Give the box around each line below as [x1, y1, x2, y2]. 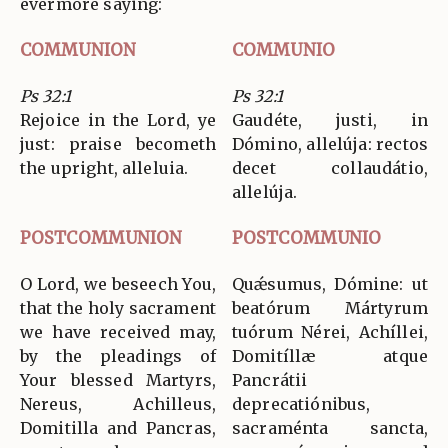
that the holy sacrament [20, 298, 216, 319]
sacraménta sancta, [232, 418, 428, 439]
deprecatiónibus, [232, 394, 371, 415]
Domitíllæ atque [232, 346, 428, 367]
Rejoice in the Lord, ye [20, 110, 216, 131]
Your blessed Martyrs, [20, 370, 216, 391]
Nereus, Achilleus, [20, 394, 216, 415]
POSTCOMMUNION [20, 227, 183, 250]
